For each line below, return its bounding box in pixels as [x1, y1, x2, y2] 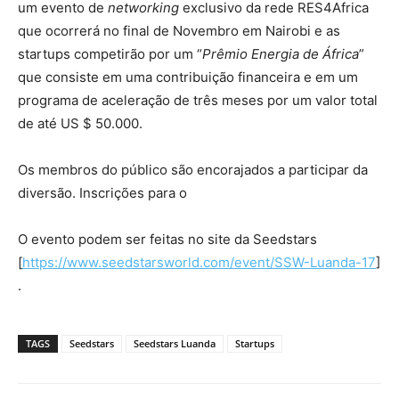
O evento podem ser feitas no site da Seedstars [18, 230, 317, 248]
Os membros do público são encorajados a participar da [18, 160, 368, 178]
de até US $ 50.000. [18, 114, 142, 132]
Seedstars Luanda [134, 336, 216, 350]
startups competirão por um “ [18, 45, 202, 62]
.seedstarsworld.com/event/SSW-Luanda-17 [98, 253, 376, 271]
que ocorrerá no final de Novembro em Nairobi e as [18, 21, 340, 39]
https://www [22, 253, 98, 271]
